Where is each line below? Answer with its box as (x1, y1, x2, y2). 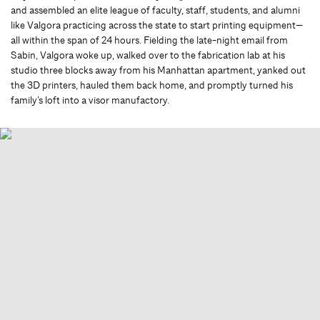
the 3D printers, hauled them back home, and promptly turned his (11, 79, 293, 92)
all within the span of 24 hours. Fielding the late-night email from (11, 34, 288, 47)
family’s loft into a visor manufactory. (11, 94, 169, 107)
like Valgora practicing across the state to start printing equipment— (11, 19, 303, 32)
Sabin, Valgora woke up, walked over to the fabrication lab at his (11, 49, 285, 62)
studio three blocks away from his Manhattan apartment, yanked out (11, 64, 306, 77)
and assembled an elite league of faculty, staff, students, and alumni (11, 4, 300, 17)
